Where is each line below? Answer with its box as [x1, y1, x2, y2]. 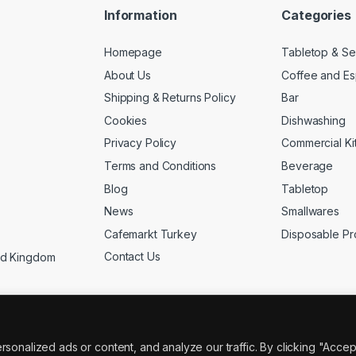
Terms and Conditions [104, 158, 217, 172]
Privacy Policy [104, 136, 177, 150]
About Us [104, 68, 151, 82]
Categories [281, 7, 351, 24]
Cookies [104, 113, 148, 127]
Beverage [281, 158, 334, 172]
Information [104, 7, 177, 24]
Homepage [104, 45, 162, 59]
